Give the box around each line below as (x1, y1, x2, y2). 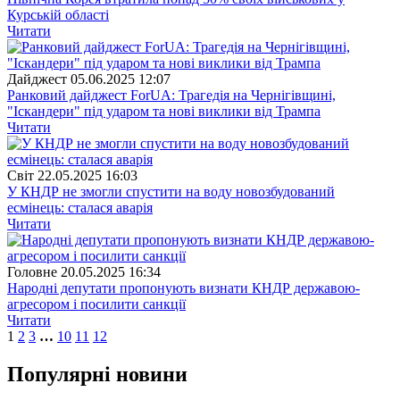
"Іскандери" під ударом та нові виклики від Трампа (7, 103, 321, 119)
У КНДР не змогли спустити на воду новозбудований (7, 183, 335, 199)
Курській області (7, 6, 109, 22)
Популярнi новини (7, 362, 187, 386)
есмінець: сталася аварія (7, 199, 153, 215)
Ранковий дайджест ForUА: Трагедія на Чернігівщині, (7, 87, 336, 103)
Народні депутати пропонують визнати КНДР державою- (7, 279, 360, 296)
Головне (7, 263, 57, 279)
